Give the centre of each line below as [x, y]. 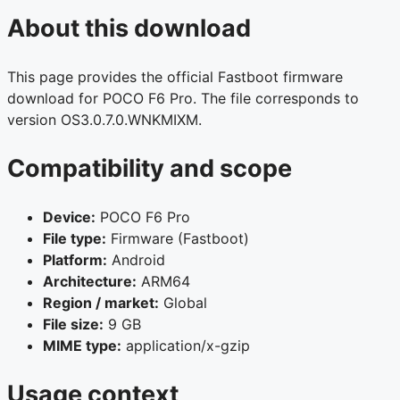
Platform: [75, 260]
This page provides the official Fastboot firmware [175, 77]
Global [183, 303]
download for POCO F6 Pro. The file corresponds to [183, 99]
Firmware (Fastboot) [178, 239]
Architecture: [90, 282]
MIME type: [82, 346]
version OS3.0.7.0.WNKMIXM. [104, 120]
